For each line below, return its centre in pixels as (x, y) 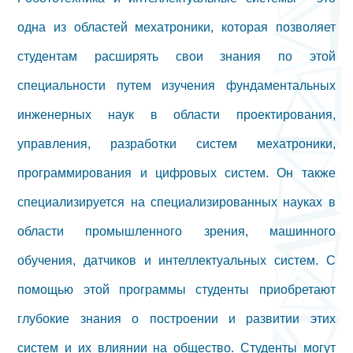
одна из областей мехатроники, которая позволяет (176, 27)
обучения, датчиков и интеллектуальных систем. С (176, 260)
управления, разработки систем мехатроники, (176, 143)
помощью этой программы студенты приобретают (176, 289)
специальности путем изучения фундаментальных (176, 85)
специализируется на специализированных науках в (176, 202)
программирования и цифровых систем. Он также (176, 173)
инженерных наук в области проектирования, (176, 114)
